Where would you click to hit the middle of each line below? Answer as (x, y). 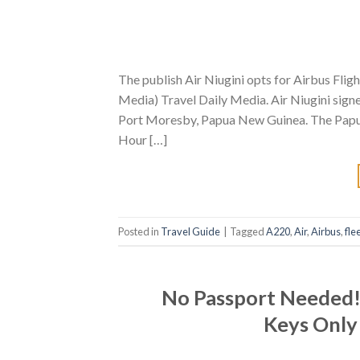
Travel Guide (190, 231)
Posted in (139, 231)
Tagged (248, 231)
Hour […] (143, 140)
